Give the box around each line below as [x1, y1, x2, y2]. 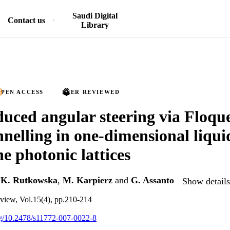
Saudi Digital [72, 11, 118, 20]
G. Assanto [131, 175, 174, 186]
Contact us [8, 16, 45, 25]
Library [81, 21, 109, 29]
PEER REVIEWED [62, 89, 120, 95]
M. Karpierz [63, 175, 112, 186]
